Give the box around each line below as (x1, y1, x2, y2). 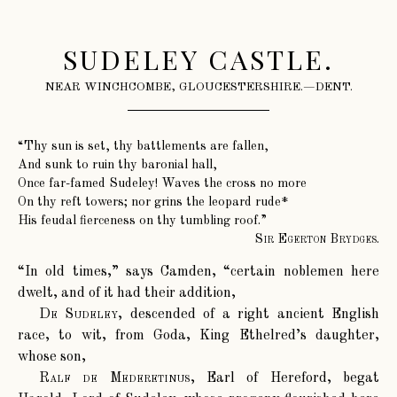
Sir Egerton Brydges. (254, 233, 379, 246)
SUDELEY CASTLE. (62, 40, 335, 77)
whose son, (18, 350, 86, 365)
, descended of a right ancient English (118, 307, 380, 323)
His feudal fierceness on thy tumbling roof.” (18, 214, 267, 228)
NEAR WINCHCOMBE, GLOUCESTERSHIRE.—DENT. (44, 81, 353, 93)
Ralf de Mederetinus (39, 371, 191, 386)
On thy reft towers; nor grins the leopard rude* (18, 196, 288, 209)
